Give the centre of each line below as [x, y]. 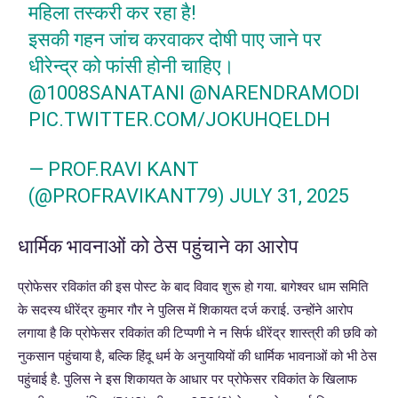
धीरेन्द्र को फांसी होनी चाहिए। [132, 66]
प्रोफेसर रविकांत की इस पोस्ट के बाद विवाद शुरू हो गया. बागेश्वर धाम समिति [193, 287]
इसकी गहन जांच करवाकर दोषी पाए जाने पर [175, 40]
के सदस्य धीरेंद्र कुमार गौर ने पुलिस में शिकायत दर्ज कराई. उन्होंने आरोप [185, 310]
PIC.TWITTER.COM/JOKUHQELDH [180, 119]
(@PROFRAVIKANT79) [129, 196]
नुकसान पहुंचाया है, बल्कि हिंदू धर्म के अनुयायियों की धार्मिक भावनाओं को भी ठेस [197, 356]
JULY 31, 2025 [290, 196]
